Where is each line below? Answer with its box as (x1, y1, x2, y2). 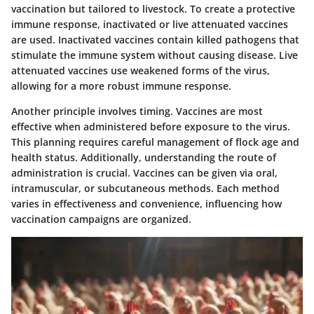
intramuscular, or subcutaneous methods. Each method (11, 182, 280, 195)
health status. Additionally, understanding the (11, 151, 237, 164)
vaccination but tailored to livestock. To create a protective (11, 2, 295, 15)
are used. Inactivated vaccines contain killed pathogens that (11, 33, 299, 46)
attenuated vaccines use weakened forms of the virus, (11, 64, 270, 77)
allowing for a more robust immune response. (11, 79, 231, 93)
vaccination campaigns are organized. (11, 212, 191, 226)
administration (11, 166, 83, 179)
